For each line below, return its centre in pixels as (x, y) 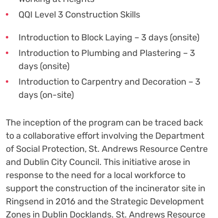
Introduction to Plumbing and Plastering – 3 (107, 53)
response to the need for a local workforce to (96, 175)
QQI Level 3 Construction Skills (79, 14)
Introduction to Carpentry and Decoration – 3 (109, 82)
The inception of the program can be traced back (104, 122)
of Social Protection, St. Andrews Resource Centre (107, 149)
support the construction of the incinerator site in (106, 188)
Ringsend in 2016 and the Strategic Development (105, 201)
